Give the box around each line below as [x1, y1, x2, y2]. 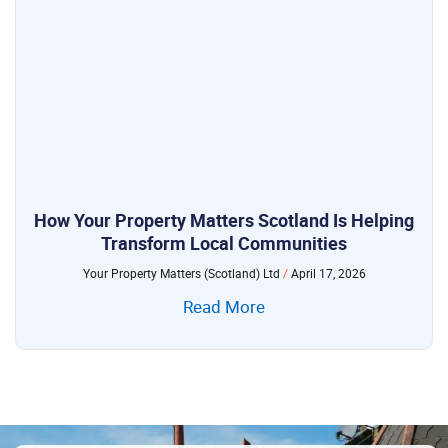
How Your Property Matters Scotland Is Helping [34, 207, 414, 232]
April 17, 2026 [287, 264, 366, 281]
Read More [183, 294, 265, 318]
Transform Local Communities [101, 230, 347, 255]
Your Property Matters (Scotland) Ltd [82, 264, 283, 281]
